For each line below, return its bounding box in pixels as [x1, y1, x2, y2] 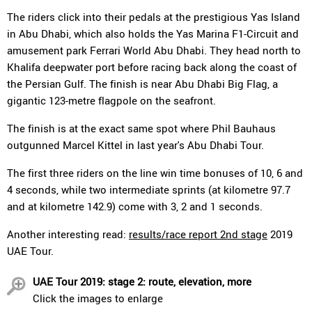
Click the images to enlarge [33, 291, 163, 305]
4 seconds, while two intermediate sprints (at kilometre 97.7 [7, 182, 290, 196]
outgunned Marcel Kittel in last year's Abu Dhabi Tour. [7, 138, 264, 152]
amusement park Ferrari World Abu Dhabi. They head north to [7, 43, 301, 57]
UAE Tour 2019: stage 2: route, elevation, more [33, 274, 251, 288]
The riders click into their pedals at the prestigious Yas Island [7, 10, 300, 24]
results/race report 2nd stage [129, 227, 267, 241]
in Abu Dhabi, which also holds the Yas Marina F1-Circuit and [7, 26, 299, 40]
